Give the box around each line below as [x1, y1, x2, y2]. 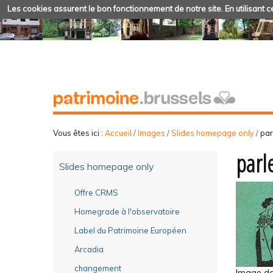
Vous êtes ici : [53, 127, 103, 138]
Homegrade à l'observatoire [74, 206, 180, 216]
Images [138, 127, 165, 138]
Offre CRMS [74, 187, 118, 197]
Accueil [105, 127, 132, 138]
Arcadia [74, 244, 104, 254]
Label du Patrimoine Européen [74, 225, 186, 235]
